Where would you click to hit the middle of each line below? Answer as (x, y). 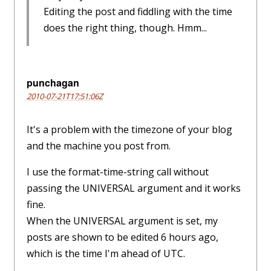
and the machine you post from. (99, 145)
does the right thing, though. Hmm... (125, 28)
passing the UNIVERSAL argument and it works (134, 188)
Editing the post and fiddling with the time (138, 11)
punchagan (53, 82)
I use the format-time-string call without (118, 171)
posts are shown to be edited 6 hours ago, (122, 237)
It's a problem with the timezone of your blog (129, 129)
